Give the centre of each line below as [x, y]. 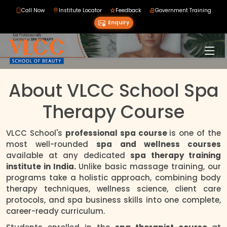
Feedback [128, 10]
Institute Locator [80, 10]
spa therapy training [176, 156]
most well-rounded [51, 144]
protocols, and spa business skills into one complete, [113, 200]
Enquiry [118, 23]
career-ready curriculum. [55, 211]
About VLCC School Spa [113, 91]
